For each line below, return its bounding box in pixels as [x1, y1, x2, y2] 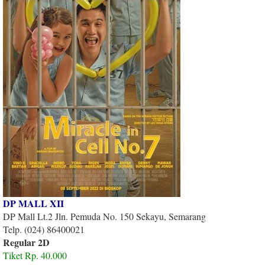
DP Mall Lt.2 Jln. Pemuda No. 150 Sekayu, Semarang [3, 209, 209, 222]
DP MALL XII [3, 196, 64, 210]
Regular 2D [3, 235, 50, 249]
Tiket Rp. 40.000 [3, 248, 67, 261]
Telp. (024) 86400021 [3, 222, 85, 235]
